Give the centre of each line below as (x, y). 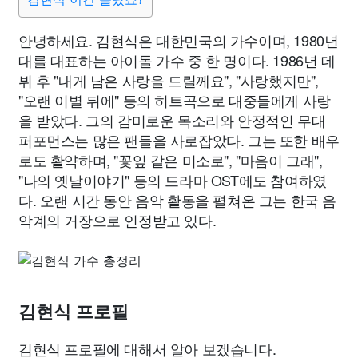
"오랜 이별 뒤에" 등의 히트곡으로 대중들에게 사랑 (175, 100)
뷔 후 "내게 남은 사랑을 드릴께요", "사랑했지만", (169, 80)
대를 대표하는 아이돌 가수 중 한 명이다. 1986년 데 (177, 60)
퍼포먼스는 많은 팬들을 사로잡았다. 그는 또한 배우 (179, 140)
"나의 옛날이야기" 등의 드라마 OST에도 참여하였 (173, 180)
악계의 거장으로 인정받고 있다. (117, 220)
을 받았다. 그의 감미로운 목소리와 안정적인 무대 (172, 120)
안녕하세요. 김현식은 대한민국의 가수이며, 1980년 (179, 40)
